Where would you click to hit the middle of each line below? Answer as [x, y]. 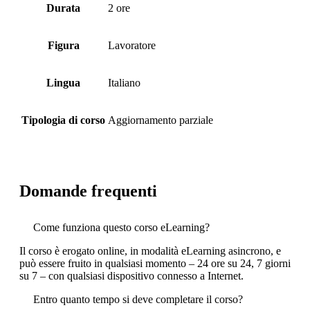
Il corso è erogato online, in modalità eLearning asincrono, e [150, 250]
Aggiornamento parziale [161, 120]
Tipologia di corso [63, 120]
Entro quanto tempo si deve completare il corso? [138, 299]
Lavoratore [132, 45]
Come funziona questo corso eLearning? [121, 227]
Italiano [124, 82]
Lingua [63, 82]
